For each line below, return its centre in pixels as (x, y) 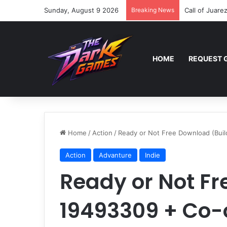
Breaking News (153, 10)
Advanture (115, 155)
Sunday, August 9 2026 (81, 10)
